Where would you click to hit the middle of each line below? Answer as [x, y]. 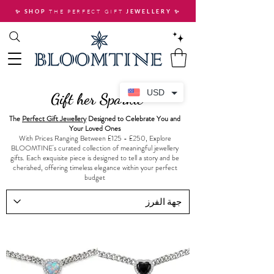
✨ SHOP [32, 11]
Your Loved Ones [95, 128]
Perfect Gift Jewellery [54, 118]
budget [95, 177]
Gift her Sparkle [97, 99]
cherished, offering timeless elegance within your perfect [95, 167]
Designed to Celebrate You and [133, 118]
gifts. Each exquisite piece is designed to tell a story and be [95, 157]
